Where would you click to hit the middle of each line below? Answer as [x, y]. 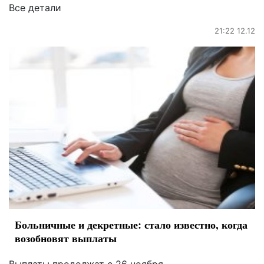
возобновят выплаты [66, 238]
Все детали [35, 8]
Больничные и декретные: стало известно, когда [131, 225]
